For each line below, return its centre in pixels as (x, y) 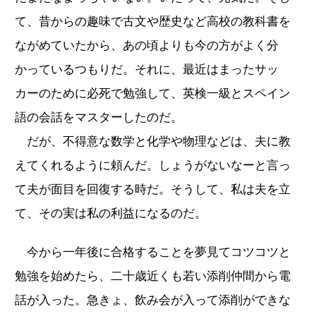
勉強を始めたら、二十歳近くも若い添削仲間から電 (153, 276)
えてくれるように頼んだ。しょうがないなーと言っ (153, 165)
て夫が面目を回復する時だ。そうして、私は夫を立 (153, 189)
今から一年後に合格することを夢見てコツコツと (153, 252)
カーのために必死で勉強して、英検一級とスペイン (153, 93)
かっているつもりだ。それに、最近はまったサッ (147, 69)
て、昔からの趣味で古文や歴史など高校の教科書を (153, 21)
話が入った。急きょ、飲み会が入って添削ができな (153, 300)
